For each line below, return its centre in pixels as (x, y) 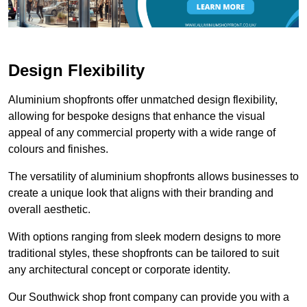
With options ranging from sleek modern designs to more (145, 236)
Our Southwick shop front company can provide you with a (149, 297)
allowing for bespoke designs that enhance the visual (137, 116)
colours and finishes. (58, 149)
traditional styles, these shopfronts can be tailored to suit (144, 253)
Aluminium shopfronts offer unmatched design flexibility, (143, 99)
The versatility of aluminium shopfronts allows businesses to (153, 176)
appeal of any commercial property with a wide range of (142, 132)
